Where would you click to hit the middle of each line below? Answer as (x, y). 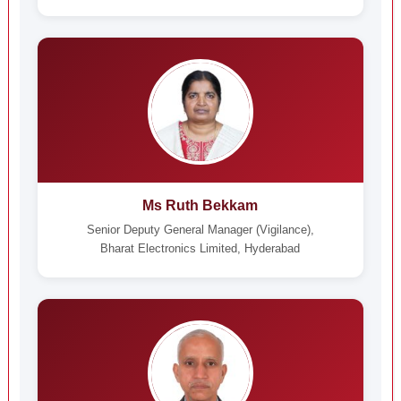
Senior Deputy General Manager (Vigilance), (200, 230)
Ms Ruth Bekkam (200, 205)
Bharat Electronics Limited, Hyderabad (200, 248)
